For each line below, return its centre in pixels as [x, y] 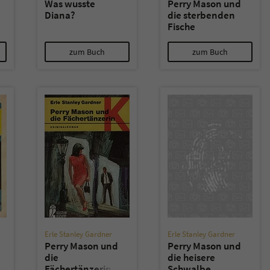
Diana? [60, 15]
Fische [181, 27]
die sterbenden [201, 15]
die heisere [191, 257]
